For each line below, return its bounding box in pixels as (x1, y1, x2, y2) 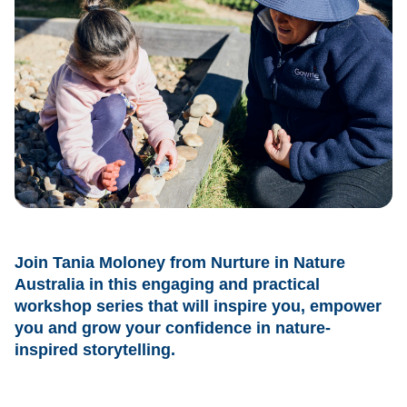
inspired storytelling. (15, 341, 175, 360)
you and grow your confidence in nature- (15, 319, 331, 338)
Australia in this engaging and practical (15, 275, 320, 294)
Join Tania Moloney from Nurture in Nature (15, 253, 345, 273)
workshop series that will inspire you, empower (15, 297, 382, 316)
